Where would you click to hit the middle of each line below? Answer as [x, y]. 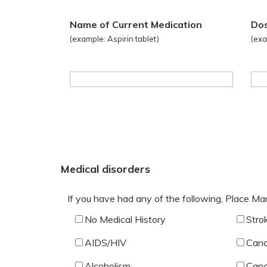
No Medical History [125, 219]
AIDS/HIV [105, 242]
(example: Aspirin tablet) [114, 39]
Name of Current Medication [136, 24]
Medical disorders [105, 169]
